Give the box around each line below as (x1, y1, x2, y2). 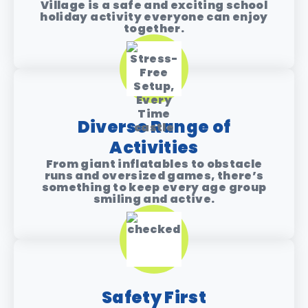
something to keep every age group (41, 179, 267, 196)
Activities (109, 136, 199, 159)
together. (123, 21, 185, 37)
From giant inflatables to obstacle (45, 156, 263, 173)
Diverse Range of (77, 115, 231, 139)
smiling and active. (93, 191, 215, 208)
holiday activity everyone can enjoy (40, 9, 268, 25)
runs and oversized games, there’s (44, 168, 264, 184)
